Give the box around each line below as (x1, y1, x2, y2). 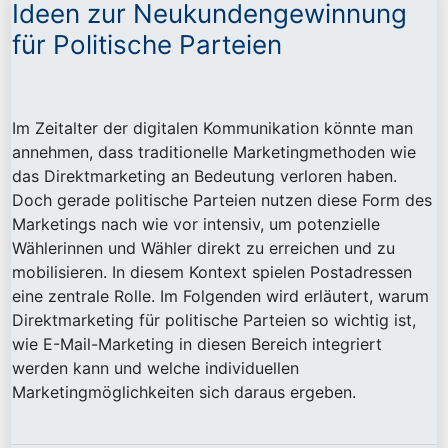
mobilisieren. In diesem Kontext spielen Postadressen (12, 262, 412, 283)
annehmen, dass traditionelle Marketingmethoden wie (12, 142, 416, 163)
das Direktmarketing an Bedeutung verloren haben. (12, 166, 397, 187)
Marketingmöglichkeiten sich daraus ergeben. (12, 382, 356, 403)
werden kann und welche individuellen (12, 358, 299, 379)
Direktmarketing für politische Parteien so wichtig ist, (12, 310, 416, 331)
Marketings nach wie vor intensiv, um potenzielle (12, 214, 380, 235)
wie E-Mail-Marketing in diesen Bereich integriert (12, 334, 382, 355)
